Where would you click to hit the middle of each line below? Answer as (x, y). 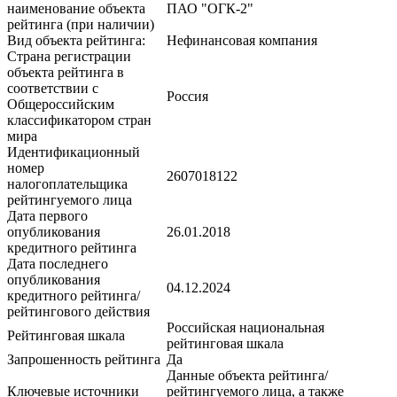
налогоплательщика (67, 184)
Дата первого (47, 216)
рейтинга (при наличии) (81, 25)
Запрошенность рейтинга (84, 360)
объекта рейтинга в (66, 73)
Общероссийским (61, 105)
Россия (187, 97)
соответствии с (53, 89)
